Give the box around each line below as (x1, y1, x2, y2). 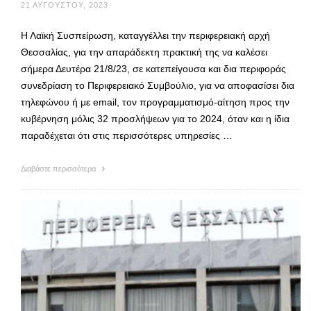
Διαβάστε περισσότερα (21, 165, 98, 174)
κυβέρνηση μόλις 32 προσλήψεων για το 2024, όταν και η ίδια (21, 113, 289, 125)
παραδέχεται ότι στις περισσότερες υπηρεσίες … (21, 130, 233, 142)
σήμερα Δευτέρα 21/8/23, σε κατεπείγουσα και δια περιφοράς (21, 63, 286, 75)
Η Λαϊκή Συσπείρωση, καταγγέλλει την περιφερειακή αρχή (21, 30, 270, 42)
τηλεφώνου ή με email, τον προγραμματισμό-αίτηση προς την (21, 96, 289, 108)
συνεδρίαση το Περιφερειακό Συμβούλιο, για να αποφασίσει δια (21, 80, 294, 92)
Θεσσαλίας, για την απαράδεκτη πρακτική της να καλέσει (21, 47, 267, 58)
